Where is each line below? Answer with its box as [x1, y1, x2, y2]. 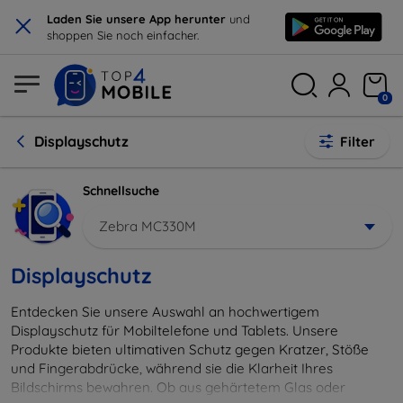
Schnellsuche [83, 183, 159, 199]
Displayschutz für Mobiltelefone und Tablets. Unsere [11, 321, 338, 339]
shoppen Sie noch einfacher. [47, 28, 199, 42]
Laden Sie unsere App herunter [47, 12, 229, 26]
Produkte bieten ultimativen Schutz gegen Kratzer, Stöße [11, 340, 369, 358]
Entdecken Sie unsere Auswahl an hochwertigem [11, 302, 319, 320]
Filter [340, 133, 375, 150]
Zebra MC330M [99, 217, 196, 235]
